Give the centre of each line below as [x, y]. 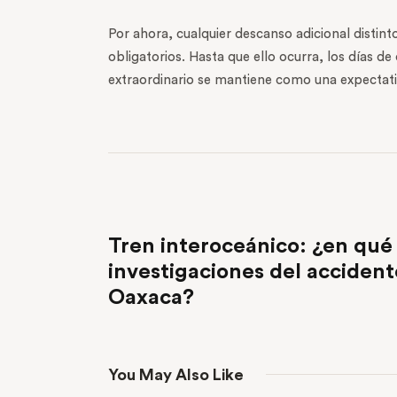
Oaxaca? [151, 297]
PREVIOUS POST [171, 216]
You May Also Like [176, 374]
